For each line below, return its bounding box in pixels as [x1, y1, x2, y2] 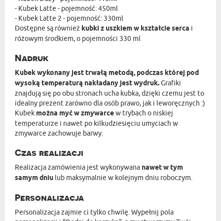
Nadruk [15, 53, 48, 63]
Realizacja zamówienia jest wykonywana [15, 163, 140, 172]
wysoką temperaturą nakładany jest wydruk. [15, 78, 159, 88]
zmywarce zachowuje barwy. [15, 129, 103, 138]
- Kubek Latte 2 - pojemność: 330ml [15, 14, 123, 23]
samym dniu [15, 173, 53, 183]
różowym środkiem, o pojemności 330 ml [15, 34, 141, 43]
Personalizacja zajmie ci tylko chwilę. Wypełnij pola [15, 208, 174, 217]
